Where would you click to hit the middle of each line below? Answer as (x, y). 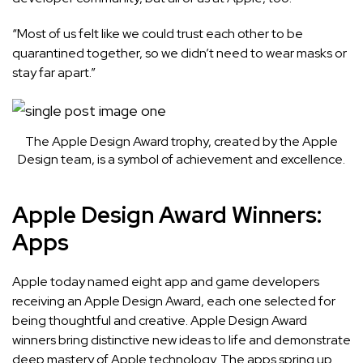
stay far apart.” (54, 73)
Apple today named (70, 282)
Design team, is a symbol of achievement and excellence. (181, 160)
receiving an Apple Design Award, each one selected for (174, 301)
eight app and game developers (224, 282)
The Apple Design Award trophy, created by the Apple (181, 142)
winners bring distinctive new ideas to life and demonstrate (181, 340)
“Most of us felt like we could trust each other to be (158, 34)
